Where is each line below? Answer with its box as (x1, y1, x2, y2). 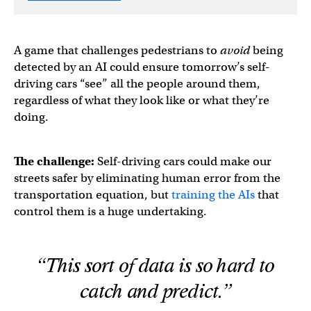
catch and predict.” (80, 280, 231, 302)
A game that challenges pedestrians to (14, 42, 220, 58)
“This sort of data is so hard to (37, 255, 274, 276)
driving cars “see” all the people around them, (14, 76, 260, 91)
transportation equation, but (14, 187, 171, 202)
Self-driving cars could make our (97, 153, 271, 169)
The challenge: (14, 153, 97, 169)
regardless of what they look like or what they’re (14, 92, 269, 108)
